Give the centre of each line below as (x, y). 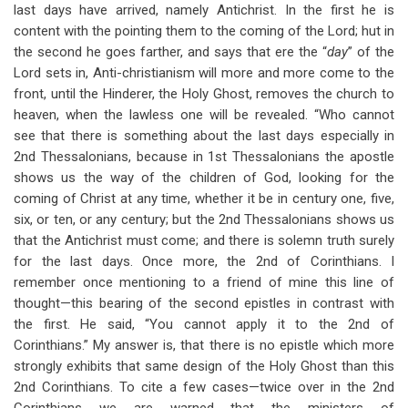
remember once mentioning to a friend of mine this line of (204, 282)
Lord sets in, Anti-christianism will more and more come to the (204, 73)
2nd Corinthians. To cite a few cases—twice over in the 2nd (204, 387)
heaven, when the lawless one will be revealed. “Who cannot (204, 115)
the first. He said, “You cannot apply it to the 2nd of (204, 324)
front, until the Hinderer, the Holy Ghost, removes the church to (204, 94)
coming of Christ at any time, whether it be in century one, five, (204, 199)
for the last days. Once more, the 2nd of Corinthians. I (204, 261)
